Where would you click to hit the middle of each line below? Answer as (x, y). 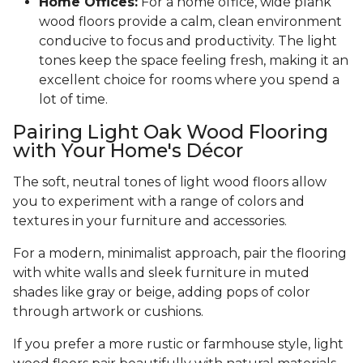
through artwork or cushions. (110, 312)
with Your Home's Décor (128, 151)
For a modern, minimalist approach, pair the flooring (180, 254)
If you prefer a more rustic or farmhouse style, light (178, 344)
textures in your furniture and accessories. (152, 221)
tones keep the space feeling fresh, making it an (194, 61)
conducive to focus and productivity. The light (188, 41)
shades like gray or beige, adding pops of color (162, 293)
